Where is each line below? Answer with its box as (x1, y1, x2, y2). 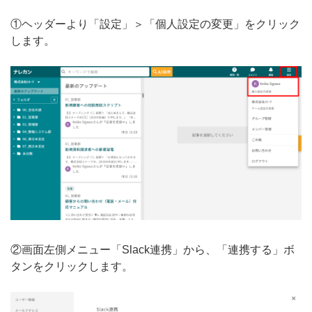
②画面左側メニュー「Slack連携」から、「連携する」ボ (10, 244, 295, 256)
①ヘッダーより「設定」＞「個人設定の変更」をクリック (10, 18, 300, 31)
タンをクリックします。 (10, 260, 133, 273)
